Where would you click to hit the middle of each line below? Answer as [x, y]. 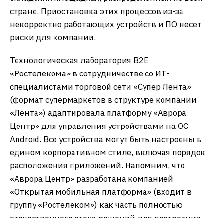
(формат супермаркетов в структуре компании [103, 100]
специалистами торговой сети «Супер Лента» [100, 87]
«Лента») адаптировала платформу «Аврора [98, 113]
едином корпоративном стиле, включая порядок [108, 152]
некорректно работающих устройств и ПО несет [106, 24]
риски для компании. [53, 37]
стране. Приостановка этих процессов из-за [97, 11]
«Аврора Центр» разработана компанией [91, 179]
